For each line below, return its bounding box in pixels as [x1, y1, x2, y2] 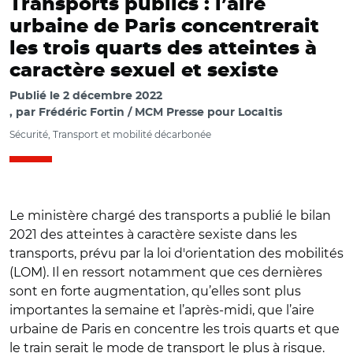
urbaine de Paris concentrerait [9, 17, 319, 36]
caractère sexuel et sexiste [9, 61, 278, 80]
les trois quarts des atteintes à [9, 39, 317, 58]
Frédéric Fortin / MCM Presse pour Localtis [39, 107, 282, 118]
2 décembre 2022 [63, 91, 162, 102]
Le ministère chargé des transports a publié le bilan [9, 208, 331, 223]
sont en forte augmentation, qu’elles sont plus [9, 284, 301, 299]
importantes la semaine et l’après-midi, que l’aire [9, 303, 314, 318]
